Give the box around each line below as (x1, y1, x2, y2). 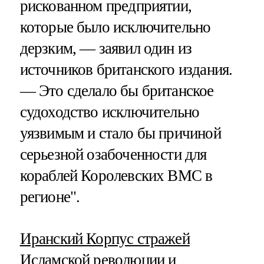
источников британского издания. (19, 60, 233, 78)
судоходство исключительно (19, 103, 200, 121)
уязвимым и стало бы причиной (19, 124, 221, 142)
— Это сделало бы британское (19, 81, 214, 100)
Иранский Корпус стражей (19, 229, 190, 247)
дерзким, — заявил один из (19, 39, 192, 57)
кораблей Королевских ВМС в (19, 166, 213, 184)
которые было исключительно (19, 18, 211, 36)
